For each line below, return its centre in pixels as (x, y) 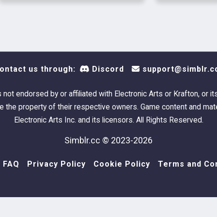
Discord (107, 69)
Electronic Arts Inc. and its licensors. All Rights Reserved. (108, 120)
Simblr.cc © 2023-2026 (108, 140)
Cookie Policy (122, 164)
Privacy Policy (56, 164)
